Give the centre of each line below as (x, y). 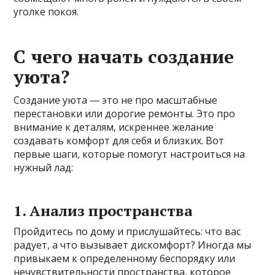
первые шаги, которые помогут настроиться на (130, 154)
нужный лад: (44, 168)
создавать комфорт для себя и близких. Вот (119, 141)
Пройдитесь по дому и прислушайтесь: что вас (127, 232)
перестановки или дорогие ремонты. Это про (125, 114)
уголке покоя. (46, 12)
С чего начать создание (124, 57)
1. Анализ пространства (103, 211)
